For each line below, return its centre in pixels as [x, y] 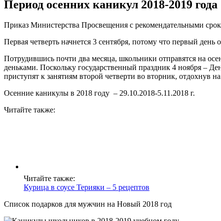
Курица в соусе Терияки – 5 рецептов [87, 187]
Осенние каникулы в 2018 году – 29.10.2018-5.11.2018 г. [99, 93]
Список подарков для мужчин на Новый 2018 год [88, 204]
